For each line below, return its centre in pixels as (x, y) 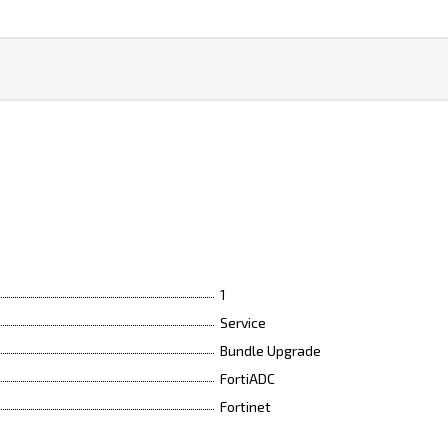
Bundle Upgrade (270, 350)
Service (243, 322)
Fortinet (245, 406)
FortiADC (247, 378)
